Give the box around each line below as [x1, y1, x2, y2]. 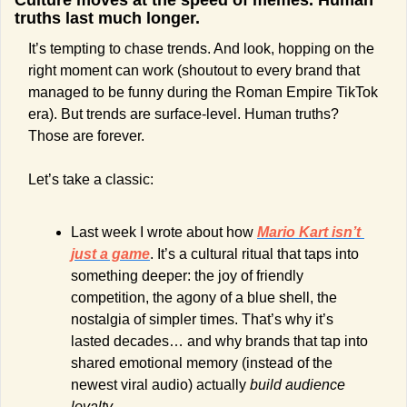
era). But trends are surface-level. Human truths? [28, 106, 339, 123]
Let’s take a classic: [28, 172, 154, 188]
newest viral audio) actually [71, 377, 250, 393]
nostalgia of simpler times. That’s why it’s [71, 312, 333, 328]
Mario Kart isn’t [257, 224, 361, 241]
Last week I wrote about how [71, 224, 257, 241]
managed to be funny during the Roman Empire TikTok [28, 84, 378, 101]
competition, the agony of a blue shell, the [71, 290, 337, 306]
